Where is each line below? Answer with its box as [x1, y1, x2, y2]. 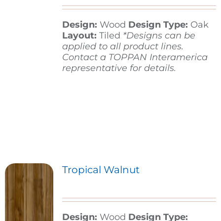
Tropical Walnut [62, 164, 140, 176]
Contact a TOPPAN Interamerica [62, 52, 208, 63]
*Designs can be [122, 30, 195, 41]
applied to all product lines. [62, 41, 184, 52]
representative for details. [62, 63, 176, 74]
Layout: [62, 30, 99, 41]
